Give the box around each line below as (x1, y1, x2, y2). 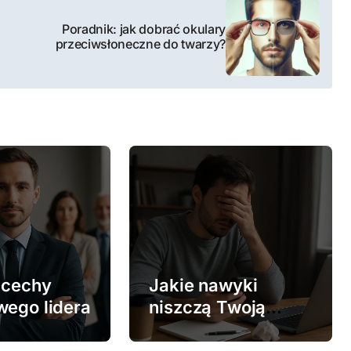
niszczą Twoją (149, 297, 266, 317)
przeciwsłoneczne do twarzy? (55, 36, 226, 52)
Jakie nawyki (149, 275, 258, 295)
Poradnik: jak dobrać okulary (61, 21, 226, 37)
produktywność (149, 319, 278, 339)
